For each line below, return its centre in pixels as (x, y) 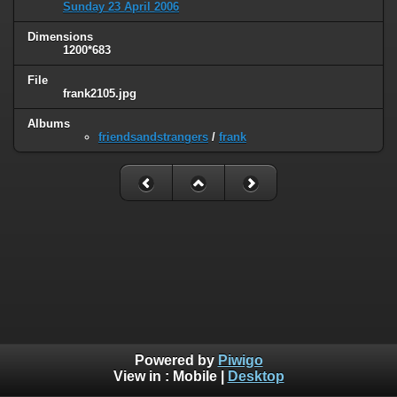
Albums (49, 124)
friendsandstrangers (153, 137)
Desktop (256, 377)
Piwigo (240, 361)
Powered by (176, 361)
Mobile (195, 377)
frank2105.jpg (100, 94)
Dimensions (60, 37)
